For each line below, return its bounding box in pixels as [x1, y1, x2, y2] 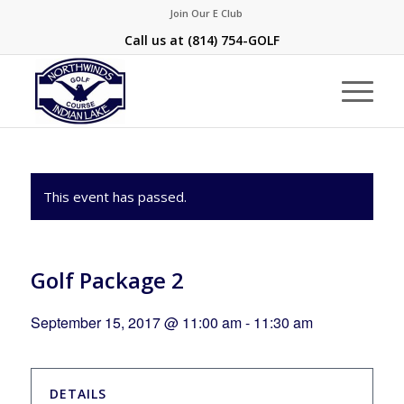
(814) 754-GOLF [187, 32, 280, 49]
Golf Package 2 [30, 265, 184, 295]
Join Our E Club [170, 6, 243, 20]
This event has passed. [42, 188, 187, 206]
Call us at [124, 32, 188, 49]
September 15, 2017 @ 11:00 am [30, 312, 242, 333]
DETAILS [49, 385, 106, 402]
